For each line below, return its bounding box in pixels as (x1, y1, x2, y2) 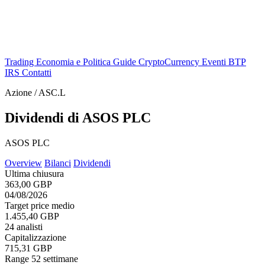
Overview (5, 157, 42, 168)
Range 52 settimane (5, 253, 78, 264)
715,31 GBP (5, 243, 52, 253)
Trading (5, 57, 36, 67)
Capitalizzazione (5, 232, 66, 243)
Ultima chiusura (5, 168, 64, 179)
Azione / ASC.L (5, 88, 66, 98)
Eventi (202, 57, 228, 67)
